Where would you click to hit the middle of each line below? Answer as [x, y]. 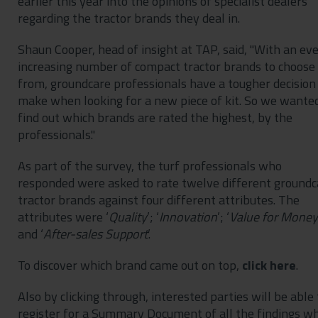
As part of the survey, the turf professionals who [149, 165]
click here [269, 265]
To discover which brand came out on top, [130, 265]
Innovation [188, 216]
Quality [127, 216]
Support [126, 234]
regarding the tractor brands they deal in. [128, 18]
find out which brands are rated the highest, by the [155, 117]
